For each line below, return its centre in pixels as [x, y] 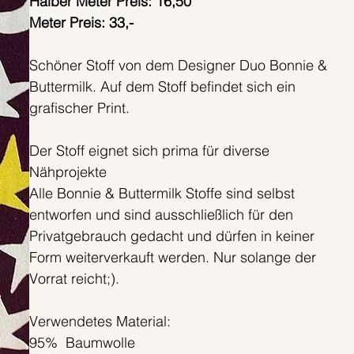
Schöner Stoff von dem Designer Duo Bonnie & [178, 66]
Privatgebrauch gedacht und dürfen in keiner [171, 236]
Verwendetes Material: [100, 322]
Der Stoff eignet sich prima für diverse [149, 151]
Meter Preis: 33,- [81, 23]
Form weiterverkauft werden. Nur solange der [172, 258]
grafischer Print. [79, 108]
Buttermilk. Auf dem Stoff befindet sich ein [162, 87]
